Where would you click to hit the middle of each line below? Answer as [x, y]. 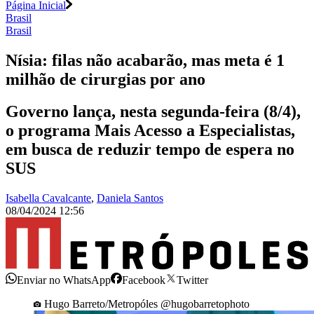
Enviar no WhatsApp [64, 280]
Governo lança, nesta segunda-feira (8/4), [153, 112]
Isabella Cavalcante [48, 198]
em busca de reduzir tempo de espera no [150, 150]
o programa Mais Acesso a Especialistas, [150, 131]
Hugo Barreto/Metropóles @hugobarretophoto [147, 303]
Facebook [144, 280]
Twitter [192, 280]
